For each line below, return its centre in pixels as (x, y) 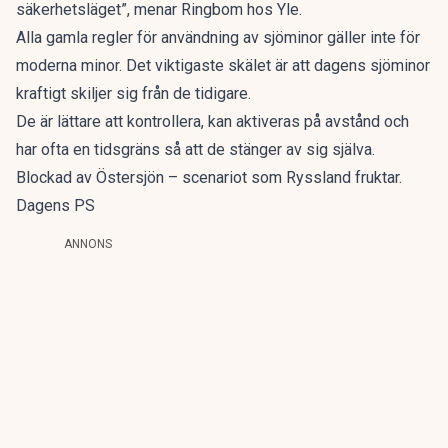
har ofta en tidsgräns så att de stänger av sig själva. (195, 149)
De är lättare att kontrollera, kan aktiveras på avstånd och (212, 121)
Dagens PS (55, 205)
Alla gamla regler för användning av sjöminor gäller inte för (218, 37)
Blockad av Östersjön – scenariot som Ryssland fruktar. (209, 177)
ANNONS (88, 244)
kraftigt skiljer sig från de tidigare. (133, 93)
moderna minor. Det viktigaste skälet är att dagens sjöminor (223, 65)
